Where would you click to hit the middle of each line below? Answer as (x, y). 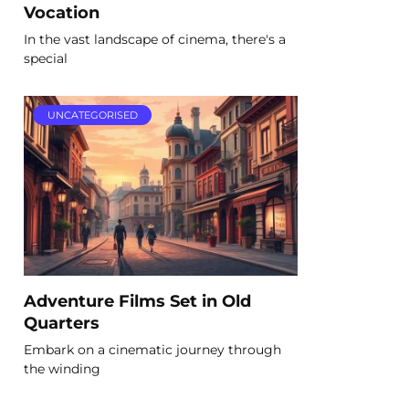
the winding (62, 368)
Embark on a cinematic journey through (152, 349)
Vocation (62, 12)
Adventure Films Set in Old (137, 300)
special (46, 58)
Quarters (62, 322)
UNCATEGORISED (92, 115)
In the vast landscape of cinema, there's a (155, 39)
